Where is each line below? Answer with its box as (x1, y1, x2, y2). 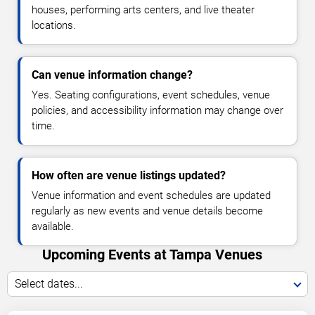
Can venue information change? (32, 68, 193, 82)
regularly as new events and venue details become (32, 205, 263, 217)
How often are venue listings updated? (32, 169, 226, 182)
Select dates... (15, 277, 83, 290)
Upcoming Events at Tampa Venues (42, 246, 262, 263)
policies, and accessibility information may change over (32, 104, 283, 117)
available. (32, 220, 74, 233)
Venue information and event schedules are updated (32, 189, 271, 202)
